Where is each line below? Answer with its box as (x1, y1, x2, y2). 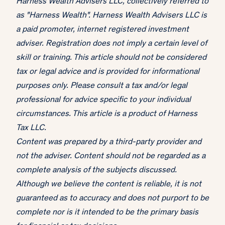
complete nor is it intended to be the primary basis (16, 208, 198, 217)
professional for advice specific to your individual (16, 96, 191, 105)
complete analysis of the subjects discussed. (16, 166, 177, 175)
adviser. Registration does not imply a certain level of (16, 40, 207, 49)
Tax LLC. (16, 124, 46, 133)
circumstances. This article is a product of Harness (16, 110, 197, 119)
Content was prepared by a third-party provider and (16, 138, 201, 147)
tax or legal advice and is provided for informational (16, 68, 199, 77)
